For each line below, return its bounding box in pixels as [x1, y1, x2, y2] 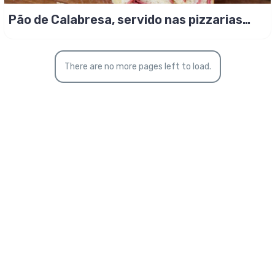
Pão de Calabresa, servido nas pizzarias [8, 12, 242, 27]
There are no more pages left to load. [64, 61, 211, 72]
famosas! [8, 27, 64, 42]
